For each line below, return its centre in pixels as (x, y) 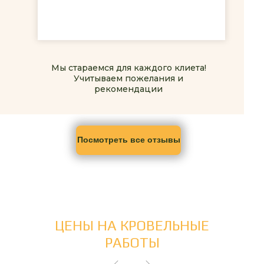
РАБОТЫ (132, 242)
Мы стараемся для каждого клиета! (128, 67)
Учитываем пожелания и (128, 78)
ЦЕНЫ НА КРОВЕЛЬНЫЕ (132, 225)
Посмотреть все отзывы (128, 140)
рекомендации (128, 89)
